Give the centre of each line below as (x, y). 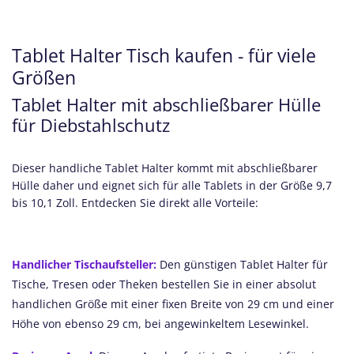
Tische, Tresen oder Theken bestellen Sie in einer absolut (164, 284)
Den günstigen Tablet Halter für (244, 264)
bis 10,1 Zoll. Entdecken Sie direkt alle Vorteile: (135, 202)
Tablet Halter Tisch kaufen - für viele (164, 55)
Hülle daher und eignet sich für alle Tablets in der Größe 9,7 (172, 185)
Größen (44, 77)
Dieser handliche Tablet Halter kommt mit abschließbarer (165, 168)
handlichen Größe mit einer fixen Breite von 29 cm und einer (173, 303)
